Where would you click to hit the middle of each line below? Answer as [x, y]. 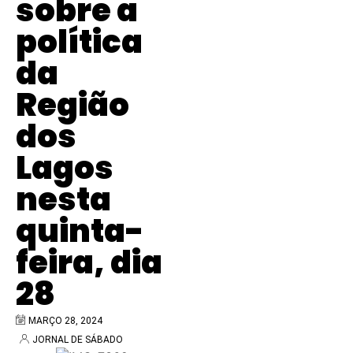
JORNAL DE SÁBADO [78, 340]
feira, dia [89, 263]
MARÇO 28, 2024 [65, 321]
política [79, 42]
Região [72, 105]
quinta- [80, 231]
